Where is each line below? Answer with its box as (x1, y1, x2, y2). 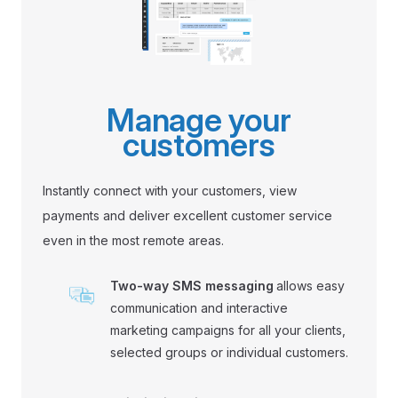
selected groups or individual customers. (110, 344, 348, 360)
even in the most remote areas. (43, 232, 224, 248)
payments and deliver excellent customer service (43, 207, 332, 223)
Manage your (107, 99, 291, 139)
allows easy (276, 277, 345, 293)
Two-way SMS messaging (110, 277, 274, 293)
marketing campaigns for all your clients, (110, 322, 346, 338)
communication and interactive (110, 299, 288, 315)
